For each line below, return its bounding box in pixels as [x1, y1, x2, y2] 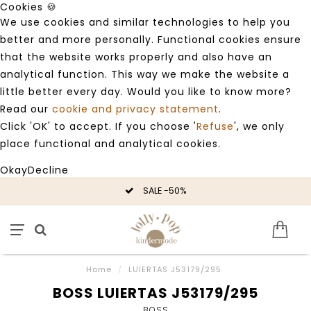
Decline [28, 163, 69, 177]
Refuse [196, 119, 234, 133]
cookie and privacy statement [52, 102, 219, 116]
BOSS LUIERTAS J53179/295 [53, 283, 258, 303]
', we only [234, 119, 285, 133]
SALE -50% [140, 185, 187, 196]
